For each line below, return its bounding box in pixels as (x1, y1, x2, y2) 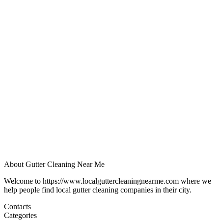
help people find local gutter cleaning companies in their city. (4, 186, 192, 194)
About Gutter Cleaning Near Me (4, 160, 105, 169)
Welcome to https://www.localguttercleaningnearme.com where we (4, 177, 211, 186)
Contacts (4, 202, 31, 211)
